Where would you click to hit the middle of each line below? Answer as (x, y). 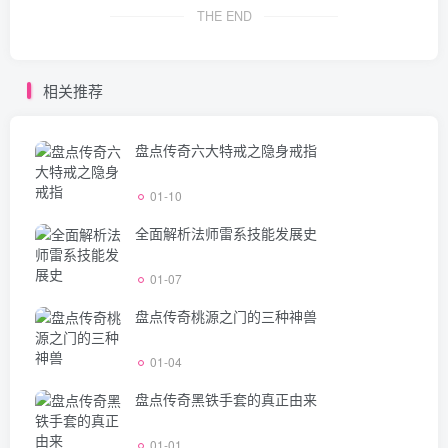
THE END (224, 16)
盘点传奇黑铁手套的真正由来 (226, 399)
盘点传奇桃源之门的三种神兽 (226, 316)
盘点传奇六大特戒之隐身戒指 (226, 150)
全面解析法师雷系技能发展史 (226, 233)
